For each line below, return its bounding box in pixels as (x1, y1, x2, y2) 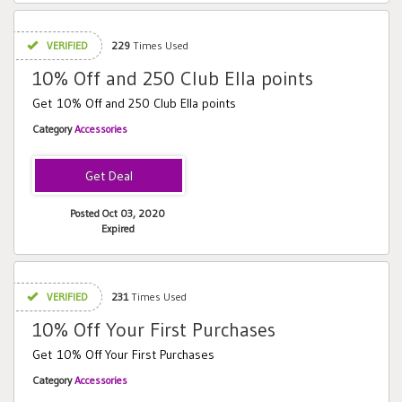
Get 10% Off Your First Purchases (32, 346, 214, 363)
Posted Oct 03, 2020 (70, 206, 165, 220)
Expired (100, 222, 135, 235)
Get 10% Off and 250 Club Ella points (32, 95, 236, 111)
